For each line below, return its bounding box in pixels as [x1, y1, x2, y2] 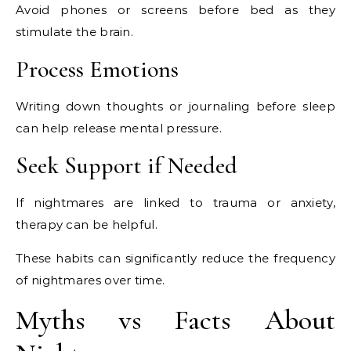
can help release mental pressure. [16, 121, 222, 136]
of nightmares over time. [16, 273, 165, 288]
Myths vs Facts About [16, 303, 335, 337]
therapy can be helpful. [16, 217, 157, 232]
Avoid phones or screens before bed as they [16, 2, 335, 17]
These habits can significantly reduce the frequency [16, 251, 335, 266]
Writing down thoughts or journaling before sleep [16, 99, 335, 114]
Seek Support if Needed [16, 151, 237, 180]
